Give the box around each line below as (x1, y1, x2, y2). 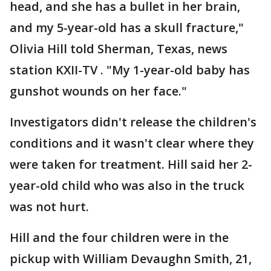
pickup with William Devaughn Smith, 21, (10, 250, 252, 267)
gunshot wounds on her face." (10, 83, 187, 100)
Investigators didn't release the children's (10, 114, 256, 131)
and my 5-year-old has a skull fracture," (10, 19, 244, 36)
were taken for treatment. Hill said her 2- (10, 156, 252, 173)
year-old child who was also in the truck (10, 177, 244, 194)
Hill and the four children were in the (10, 229, 229, 246)
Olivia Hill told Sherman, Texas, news (10, 41, 227, 57)
